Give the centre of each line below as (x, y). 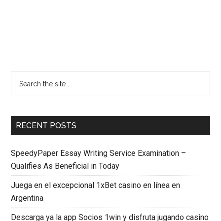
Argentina (27, 198)
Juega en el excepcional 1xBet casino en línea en (96, 185)
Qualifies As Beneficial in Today (65, 166)
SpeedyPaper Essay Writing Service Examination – (99, 153)
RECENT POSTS (46, 126)
